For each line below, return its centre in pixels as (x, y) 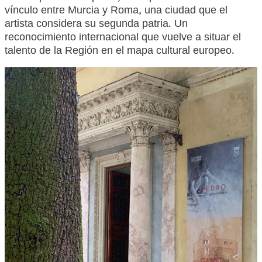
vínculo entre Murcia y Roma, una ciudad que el (116, 11)
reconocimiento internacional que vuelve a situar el (123, 38)
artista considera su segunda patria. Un (96, 25)
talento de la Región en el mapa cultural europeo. (120, 52)
